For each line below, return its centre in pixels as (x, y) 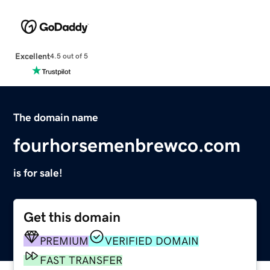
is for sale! (38, 173)
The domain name (56, 117)
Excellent (32, 56)
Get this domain (72, 217)
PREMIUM (64, 241)
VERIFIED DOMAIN (152, 241)
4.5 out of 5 (69, 56)
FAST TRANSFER (81, 260)
